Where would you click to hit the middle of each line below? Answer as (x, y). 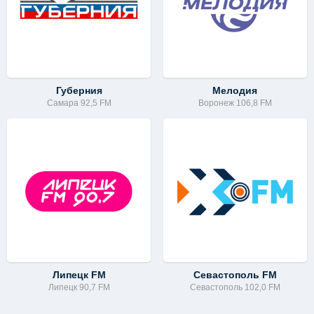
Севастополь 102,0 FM (235, 288)
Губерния (79, 90)
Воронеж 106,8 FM (235, 103)
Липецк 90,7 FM (79, 288)
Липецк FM (79, 275)
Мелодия (235, 90)
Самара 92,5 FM (79, 103)
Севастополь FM (235, 275)
